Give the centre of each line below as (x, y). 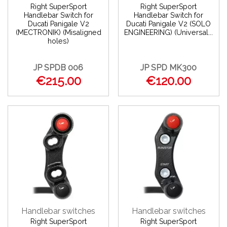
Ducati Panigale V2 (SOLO (169, 24)
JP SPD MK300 (169, 67)
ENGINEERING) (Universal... (169, 33)
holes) (59, 41)
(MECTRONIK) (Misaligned (58, 33)
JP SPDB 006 (59, 67)
